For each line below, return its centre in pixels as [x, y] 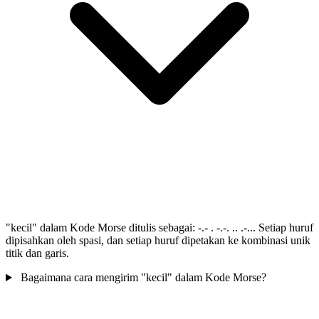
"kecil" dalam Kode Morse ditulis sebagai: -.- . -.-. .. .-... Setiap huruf [159, 228]
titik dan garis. [37, 253]
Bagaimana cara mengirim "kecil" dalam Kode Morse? [143, 278]
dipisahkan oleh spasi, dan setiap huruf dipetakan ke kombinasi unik [158, 241]
